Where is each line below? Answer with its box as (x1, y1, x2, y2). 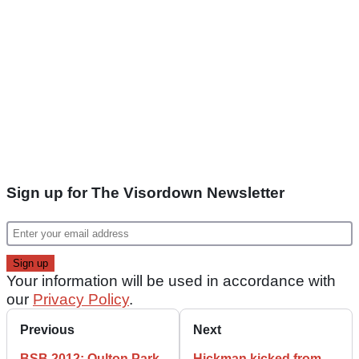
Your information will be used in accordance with (6, 272, 336, 290)
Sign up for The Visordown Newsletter (6, 184, 284, 202)
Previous (20, 323, 75, 337)
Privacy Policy (33, 291, 129, 309)
